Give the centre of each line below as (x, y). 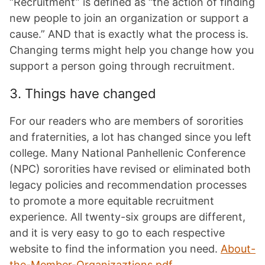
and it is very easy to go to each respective (117, 233)
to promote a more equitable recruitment (112, 201)
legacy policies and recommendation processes (128, 185)
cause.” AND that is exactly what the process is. (129, 34)
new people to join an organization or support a (129, 18)
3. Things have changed (83, 93)
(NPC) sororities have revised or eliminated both (130, 169)
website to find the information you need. (115, 249)
